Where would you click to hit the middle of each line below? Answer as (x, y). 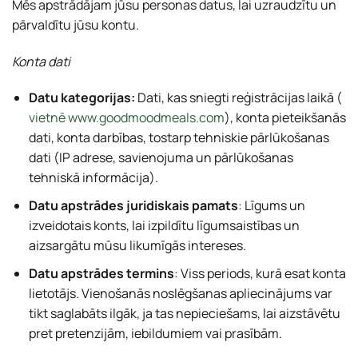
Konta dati (41, 61)
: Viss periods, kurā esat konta (260, 273)
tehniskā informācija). (93, 178)
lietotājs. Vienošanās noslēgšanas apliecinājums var (180, 293)
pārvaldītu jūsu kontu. (76, 24)
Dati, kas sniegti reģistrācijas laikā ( (238, 98)
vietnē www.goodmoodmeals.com (126, 118)
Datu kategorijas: (82, 98)
